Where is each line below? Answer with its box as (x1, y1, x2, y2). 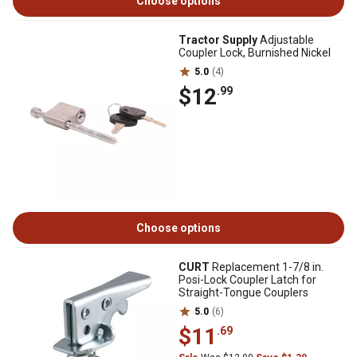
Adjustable (257, 33, 314, 46)
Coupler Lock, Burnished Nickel (178, 46, 331, 59)
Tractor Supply (178, 33, 257, 46)
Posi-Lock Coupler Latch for (178, 273, 316, 286)
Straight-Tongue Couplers (178, 286, 308, 299)
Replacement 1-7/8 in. (210, 261, 324, 273)
